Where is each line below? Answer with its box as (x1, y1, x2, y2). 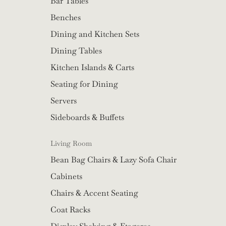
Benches (50, 12, 81, 23)
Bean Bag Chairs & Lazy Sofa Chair (50, 154, 177, 165)
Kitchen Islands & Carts (50, 62, 134, 73)
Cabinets (50, 171, 82, 182)
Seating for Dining (50, 79, 118, 90)
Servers (50, 95, 77, 106)
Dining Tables (50, 45, 102, 56)
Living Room (50, 139, 92, 148)
